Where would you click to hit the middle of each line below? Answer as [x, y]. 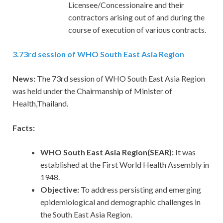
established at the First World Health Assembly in [125, 165]
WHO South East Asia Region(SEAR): [108, 152]
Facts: [24, 128]
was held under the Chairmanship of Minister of [92, 91]
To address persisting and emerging [141, 190]
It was [185, 152]
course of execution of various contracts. [137, 30]
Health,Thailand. [40, 104]
